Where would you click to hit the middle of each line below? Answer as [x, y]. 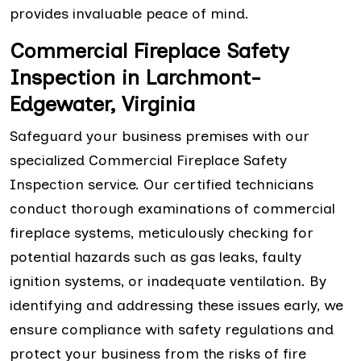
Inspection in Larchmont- [135, 78]
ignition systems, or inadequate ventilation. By [168, 282]
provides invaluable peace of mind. [129, 14]
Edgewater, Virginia [102, 104]
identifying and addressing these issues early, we [176, 306]
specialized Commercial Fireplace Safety [148, 161]
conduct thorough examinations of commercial [172, 209]
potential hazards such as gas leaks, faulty [156, 257]
